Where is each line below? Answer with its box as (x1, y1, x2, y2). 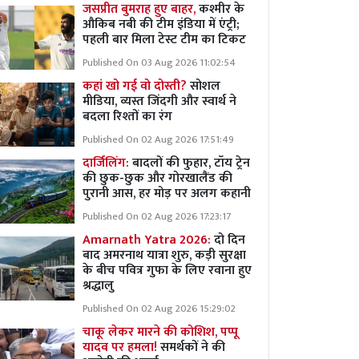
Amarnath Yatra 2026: (83, 229, 214, 251)
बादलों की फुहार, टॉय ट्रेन (132, 152, 250, 174)
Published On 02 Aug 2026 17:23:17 (83, 208, 231, 225)
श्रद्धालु (83, 275, 117, 296)
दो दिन (214, 229, 245, 251)
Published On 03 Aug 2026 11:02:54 (83, 54, 236, 71)
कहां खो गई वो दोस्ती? (83, 75, 190, 97)
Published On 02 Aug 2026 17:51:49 (83, 131, 234, 148)
